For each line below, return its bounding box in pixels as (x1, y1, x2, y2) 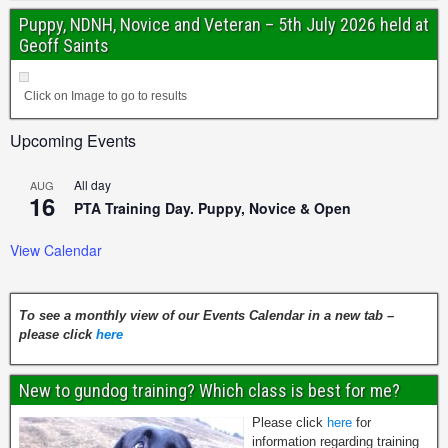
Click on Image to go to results (24, 88, 187, 103)
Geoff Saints (19, 34, 109, 56)
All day (74, 175, 111, 193)
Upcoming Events (10, 128, 136, 152)
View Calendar (10, 239, 102, 260)
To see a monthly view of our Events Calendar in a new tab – (19, 307, 394, 323)
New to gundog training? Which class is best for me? (19, 379, 400, 401)
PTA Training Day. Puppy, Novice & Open (74, 197, 351, 218)
